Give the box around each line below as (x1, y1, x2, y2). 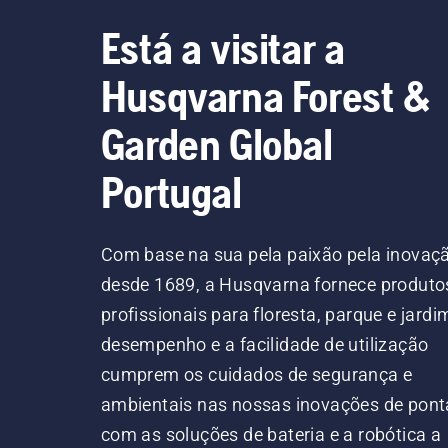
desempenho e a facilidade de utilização (100, 334, 429, 356)
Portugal (100, 167, 242, 218)
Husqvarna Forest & (100, 71, 432, 122)
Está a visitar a (100, 23, 345, 74)
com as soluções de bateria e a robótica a (100, 424, 442, 446)
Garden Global (100, 119, 333, 170)
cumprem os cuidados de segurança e (100, 364, 413, 386)
